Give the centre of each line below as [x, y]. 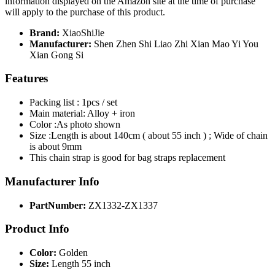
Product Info [37, 229]
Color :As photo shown [75, 125]
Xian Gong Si [56, 55]
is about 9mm [56, 147]
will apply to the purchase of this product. [85, 12]
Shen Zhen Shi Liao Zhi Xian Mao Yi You [176, 44]
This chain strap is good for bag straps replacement [127, 158]
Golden [73, 253]
